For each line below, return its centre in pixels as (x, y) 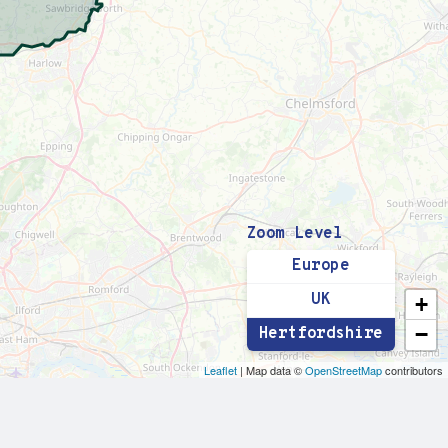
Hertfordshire (320, 334)
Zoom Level (294, 234)
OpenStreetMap (343, 370)
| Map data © (271, 370)
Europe (321, 266)
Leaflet (220, 370)
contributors (412, 370)
